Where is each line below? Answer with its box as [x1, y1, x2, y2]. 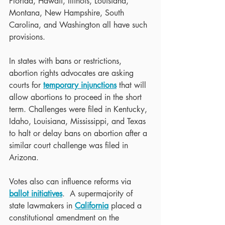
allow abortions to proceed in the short [9, 91, 144, 102]
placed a [108, 200, 144, 211]
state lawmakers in [9, 200, 75, 211]
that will [117, 79, 149, 90]
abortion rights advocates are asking [9, 67, 136, 78]
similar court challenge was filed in [9, 140, 131, 151]
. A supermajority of [62, 188, 135, 199]
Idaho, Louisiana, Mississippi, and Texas [9, 116, 148, 127]
